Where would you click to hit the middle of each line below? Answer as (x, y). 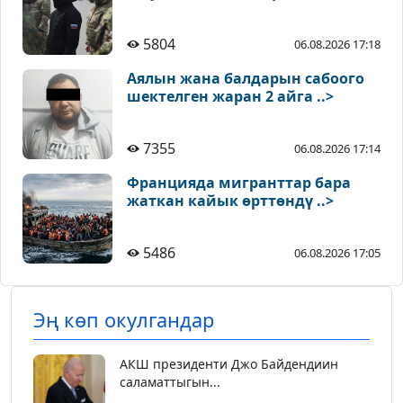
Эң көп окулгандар (124, 320)
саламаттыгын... (170, 382)
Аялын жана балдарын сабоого (246, 79)
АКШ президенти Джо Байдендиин (229, 364)
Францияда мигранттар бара (239, 183)
